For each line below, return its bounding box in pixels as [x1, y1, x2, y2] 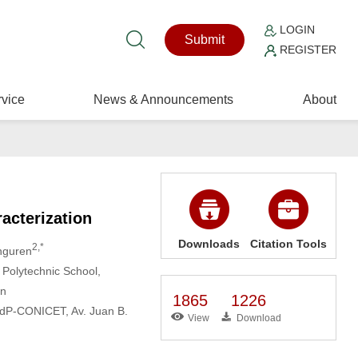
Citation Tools [249, 237, 327, 250]
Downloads [178, 237, 241, 250]
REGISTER [276, 43, 337, 56]
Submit [185, 33, 225, 46]
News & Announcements [93, 93, 234, 106]
